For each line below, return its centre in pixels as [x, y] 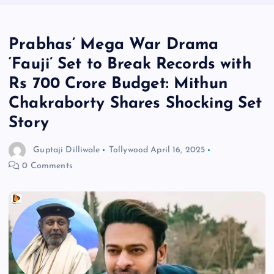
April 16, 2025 [178, 150]
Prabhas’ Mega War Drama [114, 45]
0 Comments [46, 166]
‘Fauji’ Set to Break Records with [130, 64]
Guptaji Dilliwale [67, 150]
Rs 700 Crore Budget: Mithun [118, 84]
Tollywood [128, 150]
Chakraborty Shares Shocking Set [135, 103]
